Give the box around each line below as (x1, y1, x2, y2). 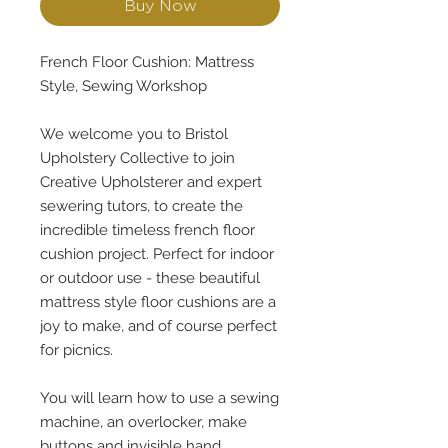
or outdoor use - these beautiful (40, 269, 260, 288)
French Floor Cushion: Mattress (40, 53, 254, 72)
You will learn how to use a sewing (40, 389, 279, 408)
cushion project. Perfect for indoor (40, 245, 274, 264)
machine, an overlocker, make (40, 413, 247, 432)
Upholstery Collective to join (40, 149, 235, 168)
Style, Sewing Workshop (40, 77, 207, 96)
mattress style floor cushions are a (40, 293, 276, 312)
